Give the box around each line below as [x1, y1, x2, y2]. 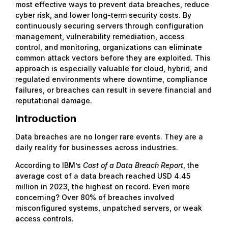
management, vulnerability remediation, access [15, 32, 185, 41]
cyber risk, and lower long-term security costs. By [15, 10, 191, 19]
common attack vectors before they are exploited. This [15, 53, 211, 62]
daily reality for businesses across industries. [15, 142, 178, 152]
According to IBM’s [15, 160, 83, 169]
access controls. [15, 214, 74, 223]
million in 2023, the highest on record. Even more [15, 182, 190, 191]
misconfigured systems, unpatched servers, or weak [15, 203, 202, 212]
